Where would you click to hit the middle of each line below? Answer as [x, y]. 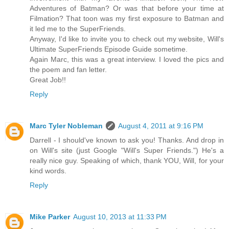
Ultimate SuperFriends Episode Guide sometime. [109, 49]
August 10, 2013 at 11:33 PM [120, 217]
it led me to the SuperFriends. [78, 29]
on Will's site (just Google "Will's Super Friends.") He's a [127, 151]
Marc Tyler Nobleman [66, 126]
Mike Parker [50, 217]
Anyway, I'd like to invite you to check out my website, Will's [127, 39]
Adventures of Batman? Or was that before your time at [127, 8]
